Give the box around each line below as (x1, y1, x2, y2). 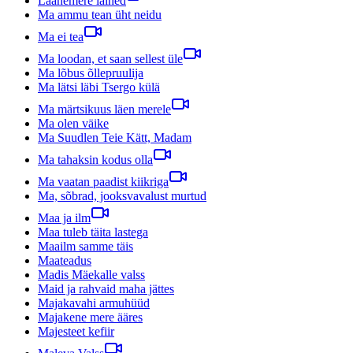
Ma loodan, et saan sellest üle (38, 51, 183, 65)
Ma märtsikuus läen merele (38, 102, 171, 116)
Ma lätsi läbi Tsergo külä (38, 80, 160, 94)
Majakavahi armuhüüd (38, 295, 150, 310)
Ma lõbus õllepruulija (38, 65, 143, 80)
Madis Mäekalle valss (38, 267, 145, 281)
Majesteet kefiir (38, 324, 114, 338)
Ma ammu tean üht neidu (38, 7, 162, 21)
